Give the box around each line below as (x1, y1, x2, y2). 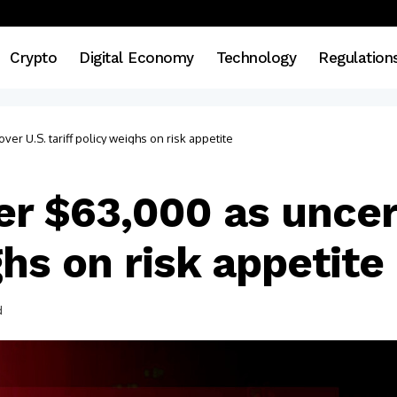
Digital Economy (79, 48, 194, 66)
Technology (215, 48, 297, 66)
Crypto (10, 48, 58, 66)
